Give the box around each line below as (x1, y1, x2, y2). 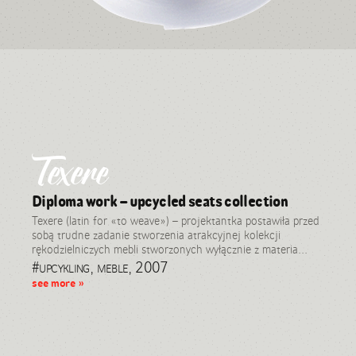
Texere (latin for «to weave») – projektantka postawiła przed (32, 214, 319, 228)
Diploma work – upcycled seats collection (32, 192, 288, 211)
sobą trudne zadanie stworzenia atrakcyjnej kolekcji (32, 228, 281, 242)
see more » (32, 276, 85, 291)
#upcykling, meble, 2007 (32, 257, 168, 277)
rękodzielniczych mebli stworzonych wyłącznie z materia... (32, 242, 308, 257)
